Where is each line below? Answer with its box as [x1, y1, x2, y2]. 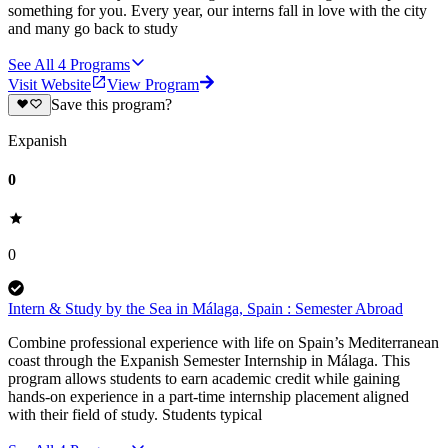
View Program [107, 75, 199, 93]
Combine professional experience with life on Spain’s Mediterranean [8, 334, 439, 352]
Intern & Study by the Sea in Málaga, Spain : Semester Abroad [8, 300, 403, 318]
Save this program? [50, 95, 172, 113]
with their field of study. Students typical [8, 406, 262, 424]
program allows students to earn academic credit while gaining [8, 370, 400, 388]
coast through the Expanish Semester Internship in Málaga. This [8, 352, 410, 370]
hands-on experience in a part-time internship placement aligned [8, 388, 409, 406]
